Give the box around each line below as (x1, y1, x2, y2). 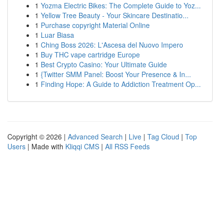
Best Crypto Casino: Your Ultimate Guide (41, 59, 167, 69)
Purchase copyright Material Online (41, 20, 150, 30)
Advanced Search (68, 132, 123, 141)
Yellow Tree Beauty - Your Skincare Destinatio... (41, 10, 189, 20)
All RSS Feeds (105, 141, 150, 151)
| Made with (26, 141, 65, 151)
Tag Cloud (147, 132, 179, 141)
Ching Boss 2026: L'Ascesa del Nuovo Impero (41, 40, 183, 50)
